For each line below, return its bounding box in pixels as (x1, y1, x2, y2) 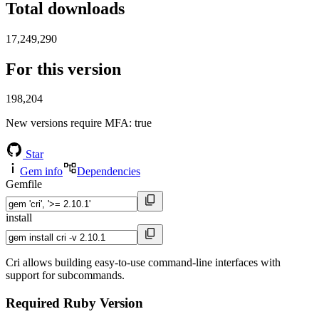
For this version (6, 59, 121, 78)
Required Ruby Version (6, 296, 143, 311)
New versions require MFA (6, 117, 129, 130)
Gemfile (6, 178, 42, 191)
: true (129, 117, 152, 130)
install (6, 211, 32, 224)
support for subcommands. (6, 269, 125, 282)
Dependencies (77, 165, 140, 178)
